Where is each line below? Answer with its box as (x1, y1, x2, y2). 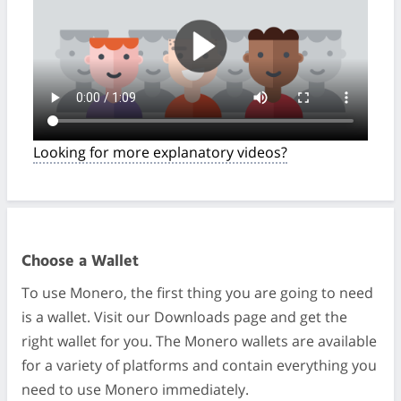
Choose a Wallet (21, 249, 139, 276)
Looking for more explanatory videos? (32, 142, 287, 163)
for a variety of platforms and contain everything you (21, 355, 377, 376)
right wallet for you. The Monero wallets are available (21, 331, 377, 352)
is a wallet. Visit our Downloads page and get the (21, 307, 347, 328)
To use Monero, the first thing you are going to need (21, 283, 373, 303)
